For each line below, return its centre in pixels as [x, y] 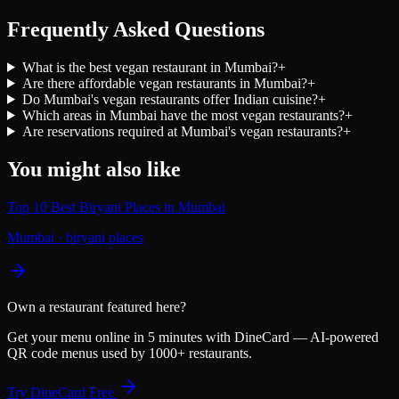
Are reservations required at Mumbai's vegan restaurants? [182, 131]
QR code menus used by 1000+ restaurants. [130, 353]
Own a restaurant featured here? [97, 306]
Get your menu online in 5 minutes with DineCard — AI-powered [193, 337]
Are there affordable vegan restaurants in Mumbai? [164, 83]
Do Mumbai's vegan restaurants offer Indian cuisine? [170, 99]
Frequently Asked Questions [136, 29]
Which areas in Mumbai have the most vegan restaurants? [183, 115]
